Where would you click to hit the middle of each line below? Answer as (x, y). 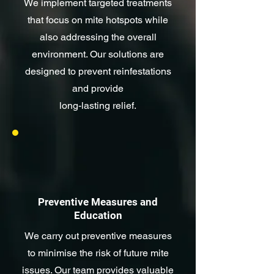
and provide (98, 88)
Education (98, 215)
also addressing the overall (98, 37)
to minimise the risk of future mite (98, 253)
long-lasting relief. (98, 106)
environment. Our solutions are (98, 54)
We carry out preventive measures (98, 236)
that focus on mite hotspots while (98, 20)
